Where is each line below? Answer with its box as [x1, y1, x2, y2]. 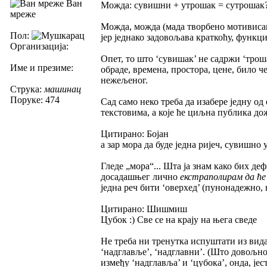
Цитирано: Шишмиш [101, 203, 187, 214]
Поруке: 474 [10, 94, 60, 105]
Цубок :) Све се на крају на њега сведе [101, 214, 257, 225]
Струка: [10, 83, 44, 94]
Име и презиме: [10, 62, 73, 73]
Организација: [10, 41, 69, 51]
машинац [44, 83, 81, 94]
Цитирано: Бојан [101, 128, 169, 139]
